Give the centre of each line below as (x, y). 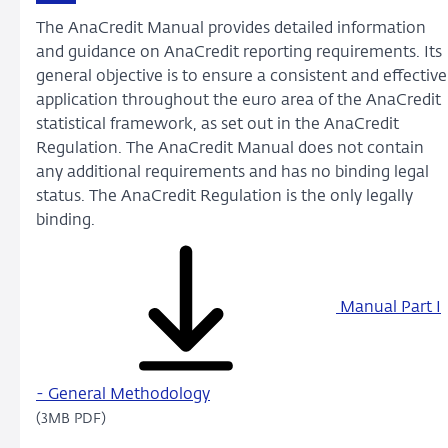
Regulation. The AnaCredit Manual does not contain (230, 148)
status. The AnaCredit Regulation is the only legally (224, 196)
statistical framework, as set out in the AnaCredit (217, 124)
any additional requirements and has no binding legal (232, 172)
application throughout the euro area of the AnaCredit (238, 100)
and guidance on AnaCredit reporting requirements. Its (239, 52)
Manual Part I (388, 308)
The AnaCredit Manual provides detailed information (231, 28)
